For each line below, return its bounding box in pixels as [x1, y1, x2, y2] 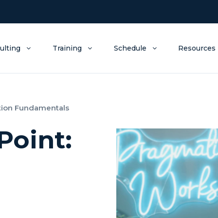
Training [52, 44, 82, 53]
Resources [178, 44, 216, 53]
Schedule [113, 44, 146, 53]
